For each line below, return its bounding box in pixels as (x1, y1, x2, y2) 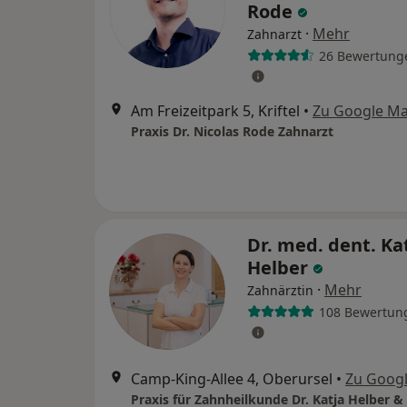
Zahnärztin (247, 282, 313, 299)
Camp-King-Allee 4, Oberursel (131, 369, 333, 389)
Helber (247, 255, 313, 280)
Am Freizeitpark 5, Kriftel (131, 101, 300, 121)
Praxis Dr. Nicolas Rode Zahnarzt (131, 123, 333, 140)
